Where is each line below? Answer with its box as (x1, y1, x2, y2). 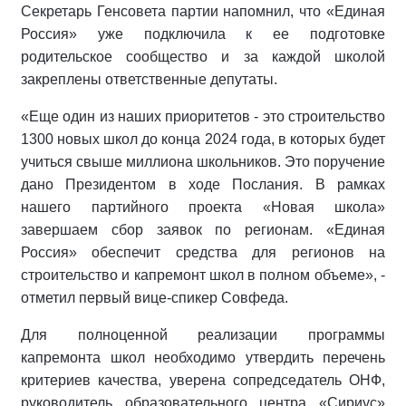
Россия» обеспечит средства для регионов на (21, 245, 385, 261)
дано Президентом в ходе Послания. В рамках (21, 177, 385, 193)
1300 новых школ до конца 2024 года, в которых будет (21, 131, 385, 148)
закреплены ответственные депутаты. (21, 72, 277, 88)
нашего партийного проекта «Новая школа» (21, 199, 385, 216)
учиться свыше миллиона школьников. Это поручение (21, 154, 385, 170)
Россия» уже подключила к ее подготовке (21, 26, 385, 43)
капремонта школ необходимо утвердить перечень (21, 350, 385, 366)
